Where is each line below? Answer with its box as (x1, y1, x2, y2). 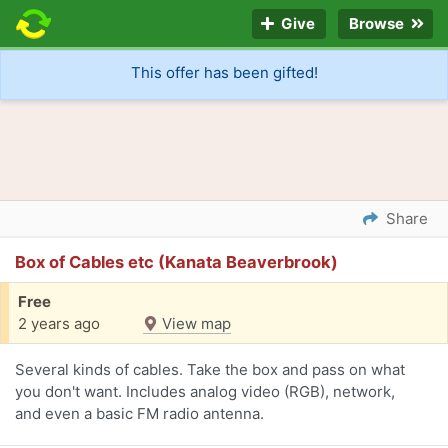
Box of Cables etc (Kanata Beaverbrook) (15, 252, 338, 273)
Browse (346, 14, 410, 34)
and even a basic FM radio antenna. (15, 404, 264, 424)
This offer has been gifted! (130, 63, 318, 83)
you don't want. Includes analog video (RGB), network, (15, 382, 395, 402)
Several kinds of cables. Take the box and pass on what (15, 360, 405, 380)
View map (158, 314, 231, 334)
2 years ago (18, 314, 100, 334)
